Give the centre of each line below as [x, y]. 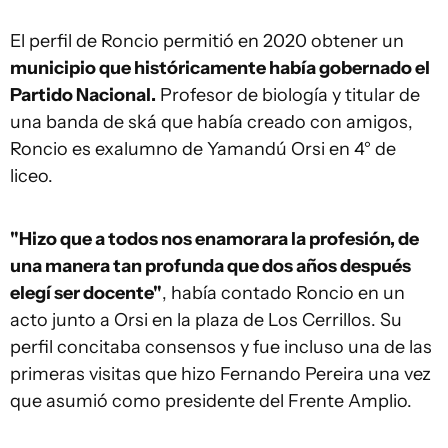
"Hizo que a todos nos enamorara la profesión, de [214, 239]
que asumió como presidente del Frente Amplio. [215, 401]
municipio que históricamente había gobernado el [220, 68]
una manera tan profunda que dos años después [210, 266]
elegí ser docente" [86, 293]
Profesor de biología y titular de [288, 95]
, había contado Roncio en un [283, 293]
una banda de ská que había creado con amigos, [211, 122]
